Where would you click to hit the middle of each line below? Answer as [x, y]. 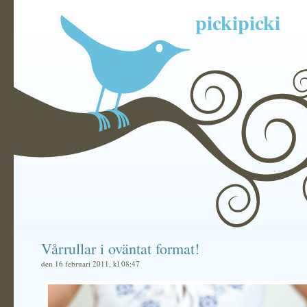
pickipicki [238, 22]
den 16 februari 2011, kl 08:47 [90, 263]
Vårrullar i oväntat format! [120, 248]
